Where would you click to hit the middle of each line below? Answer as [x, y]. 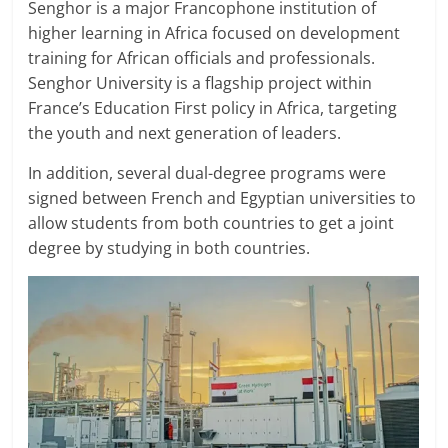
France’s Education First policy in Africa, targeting [213, 108]
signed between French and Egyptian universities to [222, 198]
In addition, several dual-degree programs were [207, 173]
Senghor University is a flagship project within [200, 83]
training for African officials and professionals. [202, 58]
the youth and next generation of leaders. [185, 133]
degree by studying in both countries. [169, 248]
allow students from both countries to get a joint [211, 223]
